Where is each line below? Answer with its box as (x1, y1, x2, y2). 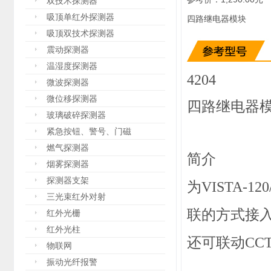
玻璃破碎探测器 (47, 110, 106, 120)
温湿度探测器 (47, 61, 97, 71)
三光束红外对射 (47, 192, 106, 201)
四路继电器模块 (187, 14, 246, 24)
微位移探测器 (47, 94, 97, 103)
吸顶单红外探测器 (47, 12, 114, 22)
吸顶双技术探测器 (47, 28, 114, 38)
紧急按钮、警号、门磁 (47, 126, 131, 136)
